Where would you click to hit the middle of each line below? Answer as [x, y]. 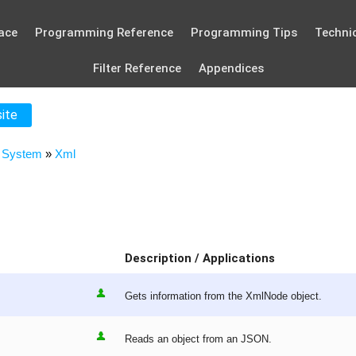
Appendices [231, 68]
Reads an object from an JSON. [198, 339]
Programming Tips [244, 33]
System [22, 154]
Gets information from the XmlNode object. [223, 296]
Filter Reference [137, 68]
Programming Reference [104, 33]
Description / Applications [200, 259]
